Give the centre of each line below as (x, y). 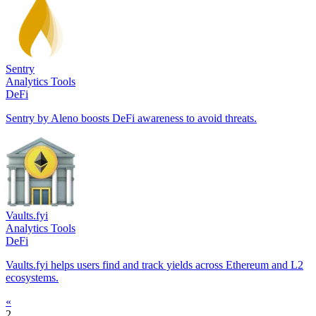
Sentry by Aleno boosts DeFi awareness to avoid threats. (131, 118)
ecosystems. (32, 277)
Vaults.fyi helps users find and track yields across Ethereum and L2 (154, 265)
